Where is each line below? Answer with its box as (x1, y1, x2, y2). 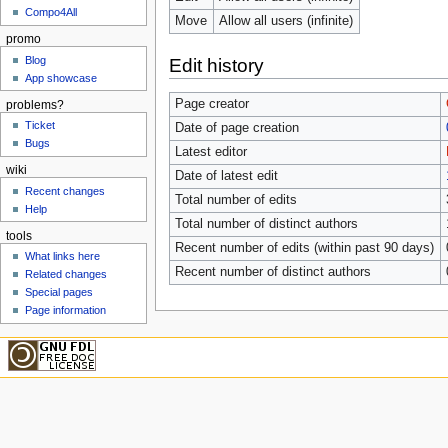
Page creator (174, 96, 249, 111)
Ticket (25, 119, 56, 132)
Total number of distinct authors (174, 216, 358, 231)
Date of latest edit (174, 168, 278, 183)
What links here (25, 249, 101, 262)
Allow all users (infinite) (218, 13, 353, 28)
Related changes (25, 267, 108, 280)
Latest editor (174, 144, 247, 159)
